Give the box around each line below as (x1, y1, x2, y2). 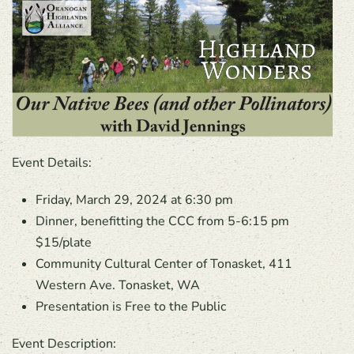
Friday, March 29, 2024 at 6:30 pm (36, 191, 233, 209)
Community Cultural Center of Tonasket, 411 (36, 255, 292, 273)
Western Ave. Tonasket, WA (36, 277, 200, 295)
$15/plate (36, 234, 92, 252)
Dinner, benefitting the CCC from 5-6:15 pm (36, 213, 289, 231)
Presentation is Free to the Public (36, 298, 226, 316)
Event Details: (12, 154, 92, 172)
